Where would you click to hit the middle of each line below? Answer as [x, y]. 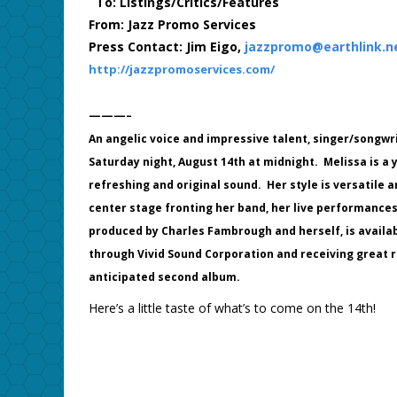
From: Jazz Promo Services [172, 25]
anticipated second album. [167, 277]
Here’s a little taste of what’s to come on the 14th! [232, 308]
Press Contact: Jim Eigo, [166, 47]
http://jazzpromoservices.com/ [181, 70]
